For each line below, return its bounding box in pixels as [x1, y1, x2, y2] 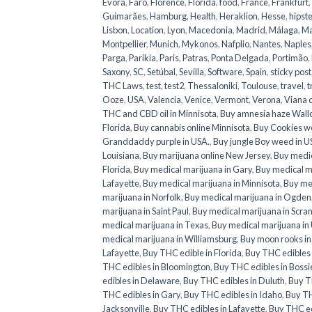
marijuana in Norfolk [102, 191, 181, 203]
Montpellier [102, 38, 146, 49]
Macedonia [189, 24, 233, 36]
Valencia [148, 93, 181, 105]
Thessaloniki [187, 79, 237, 91]
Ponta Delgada [211, 52, 269, 63]
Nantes [253, 38, 281, 49]
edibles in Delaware [102, 274, 180, 286]
